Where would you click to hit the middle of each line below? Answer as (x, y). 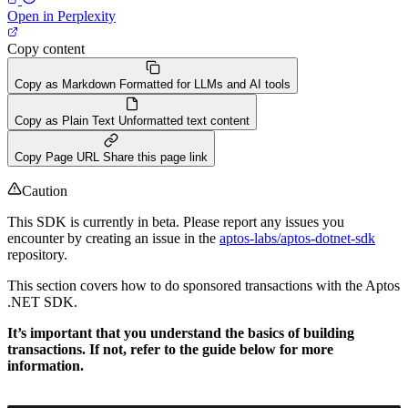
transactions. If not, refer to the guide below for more (170, 349)
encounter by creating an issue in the (113, 238)
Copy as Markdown (65, 84)
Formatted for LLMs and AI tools (205, 84)
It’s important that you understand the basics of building (181, 332)
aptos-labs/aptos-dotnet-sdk (297, 238)
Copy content (46, 48)
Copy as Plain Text (65, 120)
